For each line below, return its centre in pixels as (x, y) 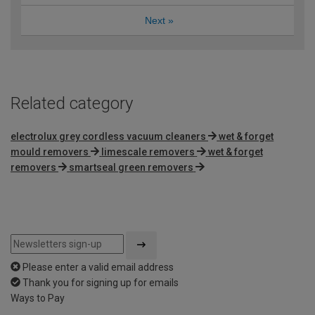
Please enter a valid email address (98, 267)
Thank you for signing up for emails (101, 282)
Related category (72, 103)
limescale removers (148, 152)
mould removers (50, 152)
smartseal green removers (131, 167)
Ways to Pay (38, 298)
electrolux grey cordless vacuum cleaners (108, 136)
